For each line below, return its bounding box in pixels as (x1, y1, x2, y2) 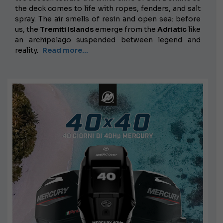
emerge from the (94, 24, 157, 34)
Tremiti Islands (40, 24, 94, 34)
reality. (15, 45, 40, 55)
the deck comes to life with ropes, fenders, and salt (15, 3, 201, 13)
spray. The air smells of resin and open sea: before (15, 14, 201, 23)
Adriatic (157, 24, 187, 34)
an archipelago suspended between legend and (15, 35, 201, 44)
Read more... (42, 45, 88, 55)
